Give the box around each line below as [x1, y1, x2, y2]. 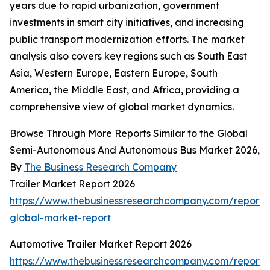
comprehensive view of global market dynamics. [10, 101, 234, 113]
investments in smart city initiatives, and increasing [10, 16, 244, 29]
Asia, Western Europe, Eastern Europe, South [10, 67, 218, 80]
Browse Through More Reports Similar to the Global [10, 127, 248, 140]
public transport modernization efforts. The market [10, 33, 245, 46]
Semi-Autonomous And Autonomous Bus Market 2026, [10, 144, 260, 157]
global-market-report [10, 212, 111, 224]
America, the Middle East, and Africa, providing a [10, 84, 239, 96]
